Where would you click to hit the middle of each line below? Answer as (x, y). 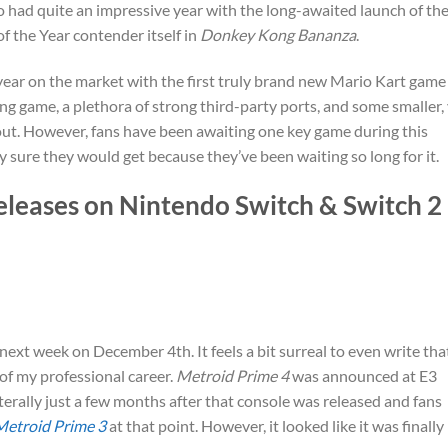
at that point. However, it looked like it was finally (275, 426)
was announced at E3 (363, 376)
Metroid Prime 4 (232, 376)
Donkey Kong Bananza (278, 34)
